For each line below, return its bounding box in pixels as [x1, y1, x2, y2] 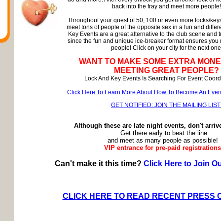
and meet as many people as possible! [107, 137, 220, 144]
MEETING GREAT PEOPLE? [114, 66, 219, 74]
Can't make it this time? [55, 159, 144, 168]
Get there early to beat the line [120, 129, 207, 137]
